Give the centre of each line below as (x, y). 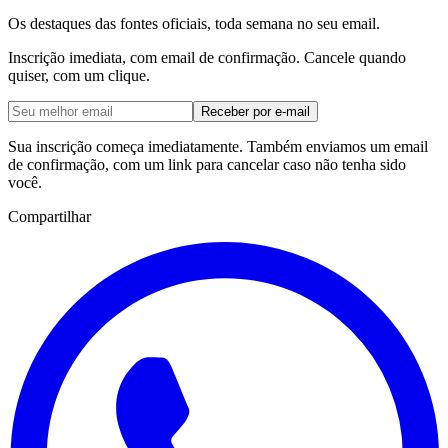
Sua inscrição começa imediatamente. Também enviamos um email (218, 147)
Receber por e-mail (255, 112)
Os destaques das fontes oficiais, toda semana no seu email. (194, 24)
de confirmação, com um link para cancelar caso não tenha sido (207, 165)
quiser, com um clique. (79, 76)
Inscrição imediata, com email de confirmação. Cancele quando (207, 58)
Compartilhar (49, 217)
